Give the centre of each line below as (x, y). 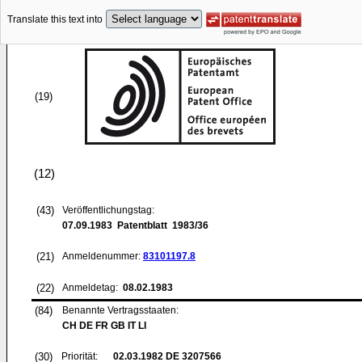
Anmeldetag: (91, 288)
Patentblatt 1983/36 (160, 225)
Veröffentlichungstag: (108, 210)
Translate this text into (55, 20)
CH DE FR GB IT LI (104, 326)
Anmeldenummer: (103, 256)
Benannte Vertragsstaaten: (120, 310)
